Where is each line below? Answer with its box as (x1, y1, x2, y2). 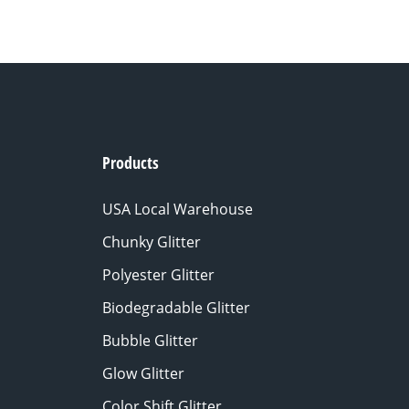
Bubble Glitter (102, 330, 198, 351)
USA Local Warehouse (102, 198, 253, 219)
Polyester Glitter (102, 264, 215, 285)
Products (102, 151, 159, 173)
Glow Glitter (102, 362, 184, 383)
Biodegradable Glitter (102, 297, 250, 318)
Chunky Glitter (102, 231, 201, 252)
